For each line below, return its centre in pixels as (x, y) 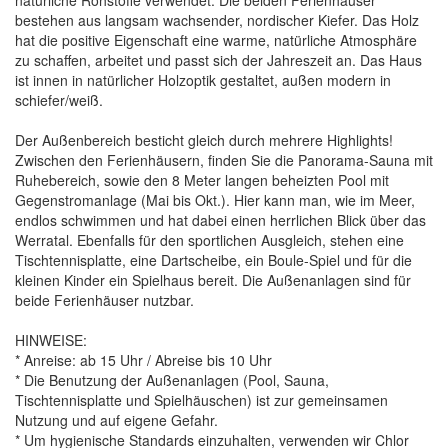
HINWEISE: (51, 339)
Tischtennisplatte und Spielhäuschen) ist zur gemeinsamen (201, 399)
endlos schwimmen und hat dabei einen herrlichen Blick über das (220, 219)
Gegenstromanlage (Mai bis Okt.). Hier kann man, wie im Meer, (215, 199)
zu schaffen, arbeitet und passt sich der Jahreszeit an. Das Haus (218, 59)
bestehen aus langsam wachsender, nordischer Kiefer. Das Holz (217, 19)
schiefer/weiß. (59, 99)
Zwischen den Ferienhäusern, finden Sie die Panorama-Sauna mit (224, 159)
